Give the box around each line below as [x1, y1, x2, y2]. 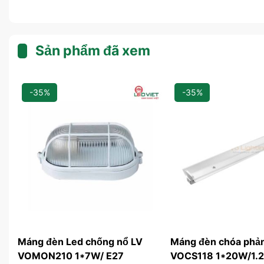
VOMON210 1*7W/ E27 [18, 250, 124, 262]
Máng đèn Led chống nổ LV [18, 236, 143, 247]
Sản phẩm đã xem [35, 42, 150, 59]
